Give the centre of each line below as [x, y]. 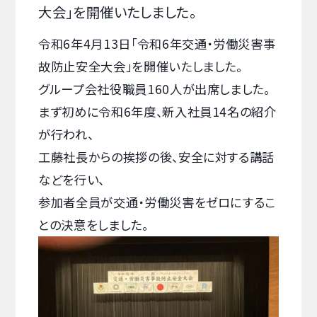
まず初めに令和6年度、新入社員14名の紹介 [157, 112]
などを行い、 [71, 180]
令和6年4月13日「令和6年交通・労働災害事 [157, 44]
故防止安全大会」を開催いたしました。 [140, 67]
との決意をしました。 [93, 225]
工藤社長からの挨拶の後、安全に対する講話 [157, 157]
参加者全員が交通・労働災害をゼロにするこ [157, 202]
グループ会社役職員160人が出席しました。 [154, 89]
